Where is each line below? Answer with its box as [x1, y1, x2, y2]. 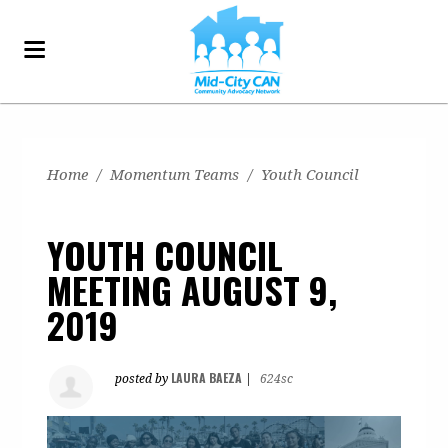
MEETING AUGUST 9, [47, 263, 338, 316]
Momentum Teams [110, 166, 240, 184]
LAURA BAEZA [171, 369, 243, 386]
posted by [115, 372, 172, 386]
